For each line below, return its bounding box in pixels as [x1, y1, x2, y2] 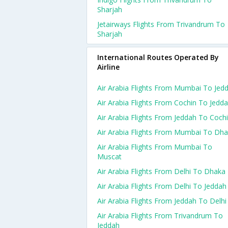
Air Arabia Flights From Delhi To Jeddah [97, 181, 226, 191]
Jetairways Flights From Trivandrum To [97, 19, 225, 29]
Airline [97, 62, 120, 72]
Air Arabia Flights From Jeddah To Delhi [97, 196, 226, 206]
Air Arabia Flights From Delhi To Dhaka [97, 166, 225, 176]
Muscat [97, 152, 122, 161]
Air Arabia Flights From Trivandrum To [97, 211, 223, 220]
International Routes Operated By [97, 52, 219, 62]
